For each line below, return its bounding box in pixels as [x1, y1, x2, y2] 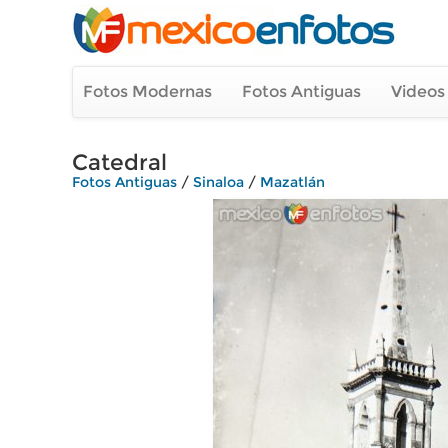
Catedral [72, 149, 167, 176]
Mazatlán [260, 173, 325, 191]
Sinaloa [193, 173, 244, 191]
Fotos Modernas [83, 82, 212, 101]
